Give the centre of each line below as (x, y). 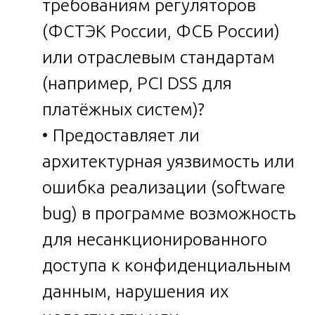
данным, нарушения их (135, 291)
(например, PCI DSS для (137, 83)
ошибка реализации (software (164, 187)
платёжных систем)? (123, 109)
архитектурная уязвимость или (168, 161)
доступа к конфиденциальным (167, 265)
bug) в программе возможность (169, 213)
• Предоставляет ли (121, 135)
